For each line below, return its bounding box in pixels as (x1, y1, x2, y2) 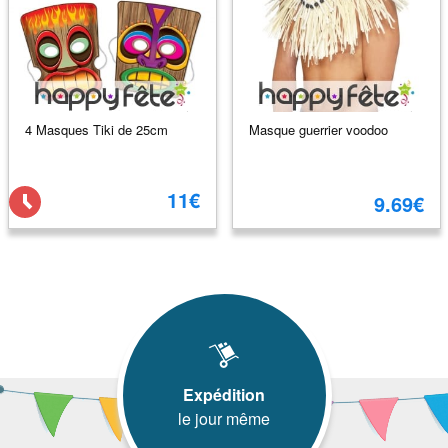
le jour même (178, 407, 270, 430)
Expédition (183, 383, 265, 406)
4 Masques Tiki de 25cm (24, 119, 168, 139)
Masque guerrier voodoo (248, 119, 388, 139)
